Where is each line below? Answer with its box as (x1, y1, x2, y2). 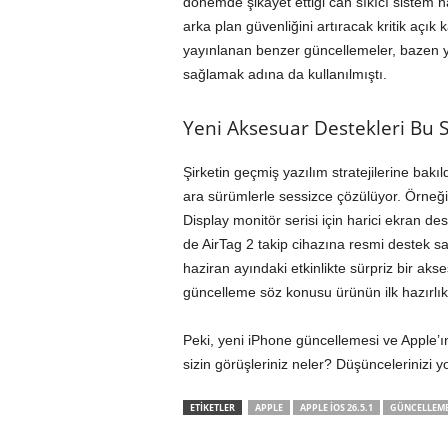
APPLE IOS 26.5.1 (299, 401, 373, 414)
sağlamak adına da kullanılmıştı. (182, 66, 387, 82)
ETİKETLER (189, 401, 235, 414)
